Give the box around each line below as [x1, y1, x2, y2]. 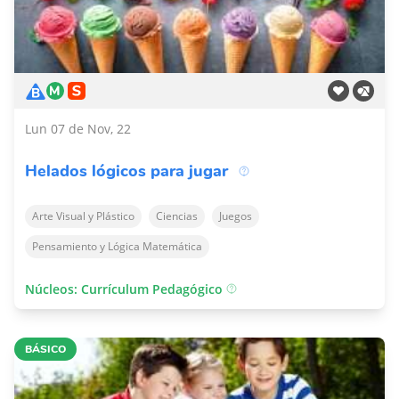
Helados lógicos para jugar [25, 160, 228, 182]
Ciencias [156, 208, 198, 224]
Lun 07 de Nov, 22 [25, 120, 131, 137]
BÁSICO [25, 342, 66, 356]
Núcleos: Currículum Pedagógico [25, 281, 226, 297]
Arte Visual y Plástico [32, 208, 134, 224]
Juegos [219, 208, 252, 224]
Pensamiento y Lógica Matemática [32, 239, 202, 254]
